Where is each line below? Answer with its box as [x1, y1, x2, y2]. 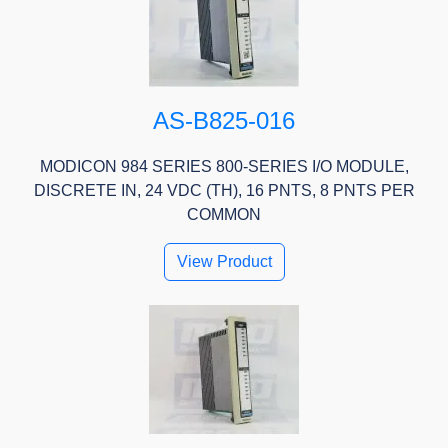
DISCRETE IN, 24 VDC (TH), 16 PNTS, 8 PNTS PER [33, 182, 415, 200]
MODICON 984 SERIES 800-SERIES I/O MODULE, [39, 158, 409, 176]
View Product [176, 253, 272, 271]
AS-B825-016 [153, 107, 295, 135]
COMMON [187, 206, 261, 224]
